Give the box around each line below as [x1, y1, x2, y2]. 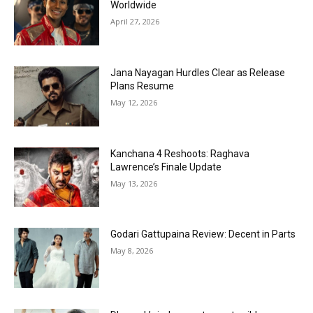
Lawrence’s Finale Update [110, 161, 222, 173]
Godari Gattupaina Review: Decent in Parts [110, 228, 296, 240]
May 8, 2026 [110, 245, 154, 256]
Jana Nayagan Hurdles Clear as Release [110, 66, 286, 78]
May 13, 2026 [110, 177, 158, 189]
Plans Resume [110, 80, 175, 92]
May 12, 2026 [110, 96, 158, 108]
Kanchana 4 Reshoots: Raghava [110, 147, 250, 159]
